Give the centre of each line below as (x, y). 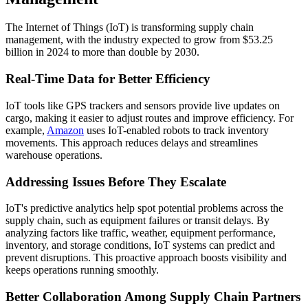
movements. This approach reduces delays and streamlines (132, 142)
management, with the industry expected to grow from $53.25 (139, 40)
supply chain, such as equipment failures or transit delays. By (137, 221)
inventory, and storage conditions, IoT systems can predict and (140, 245)
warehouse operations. (54, 155)
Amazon (65, 130)
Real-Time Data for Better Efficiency (108, 79)
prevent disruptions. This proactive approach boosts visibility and (146, 258)
